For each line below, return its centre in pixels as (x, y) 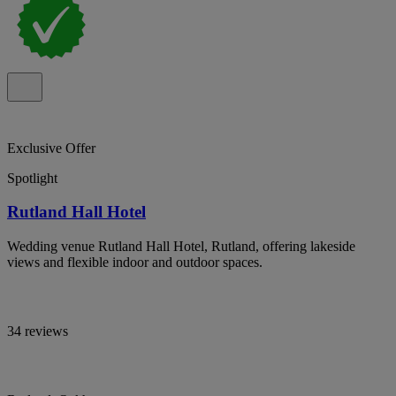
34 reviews (38, 331)
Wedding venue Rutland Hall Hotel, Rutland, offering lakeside (181, 246)
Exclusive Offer (51, 148)
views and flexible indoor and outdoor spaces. (135, 262)
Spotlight (32, 178)
